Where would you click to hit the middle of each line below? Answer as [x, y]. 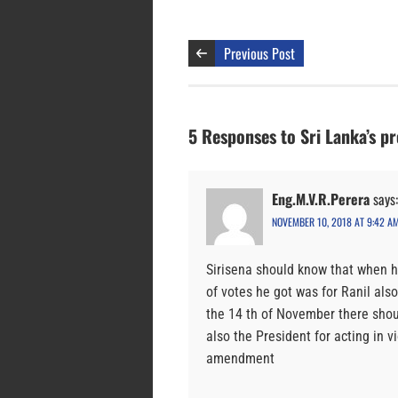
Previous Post [259, 53]
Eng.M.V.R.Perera [321, 199]
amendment [240, 358]
